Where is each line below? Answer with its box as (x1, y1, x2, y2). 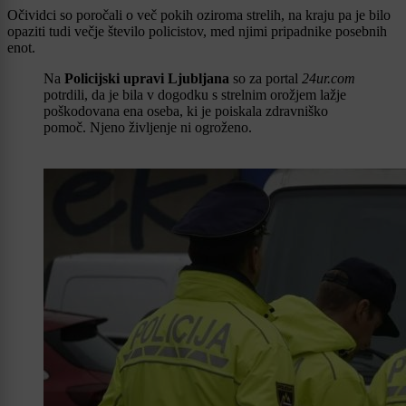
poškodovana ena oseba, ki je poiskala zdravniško (43, 103, 328, 120)
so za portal (229, 71, 302, 87)
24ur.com (302, 71, 355, 87)
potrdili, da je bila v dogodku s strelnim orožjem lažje (43, 87, 346, 103)
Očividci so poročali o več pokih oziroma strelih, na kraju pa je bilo (7, 7, 391, 24)
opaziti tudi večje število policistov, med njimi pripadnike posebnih (7, 24, 387, 40)
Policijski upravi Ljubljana (64, 71, 229, 87)
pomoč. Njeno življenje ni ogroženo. (43, 120, 252, 136)
